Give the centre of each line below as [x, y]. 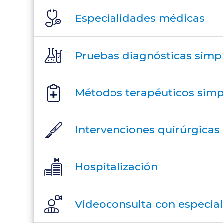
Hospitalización [116, 167]
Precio [36, 20]
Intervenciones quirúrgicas [147, 129]
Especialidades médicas [140, 18]
